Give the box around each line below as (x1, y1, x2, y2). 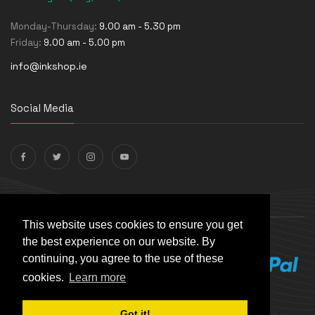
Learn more (69, 271, 127, 284)
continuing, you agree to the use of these (22, 252, 224, 265)
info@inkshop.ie (11, 60, 87, 73)
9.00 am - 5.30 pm (99, 20, 181, 33)
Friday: (11, 37, 44, 49)
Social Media (11, 101, 74, 115)
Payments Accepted (11, 195, 115, 209)
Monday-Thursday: (11, 20, 99, 33)
